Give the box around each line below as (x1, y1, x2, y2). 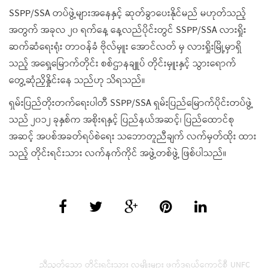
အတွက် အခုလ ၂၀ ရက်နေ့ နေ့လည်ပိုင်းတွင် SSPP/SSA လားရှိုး (9, 22, 246, 38)
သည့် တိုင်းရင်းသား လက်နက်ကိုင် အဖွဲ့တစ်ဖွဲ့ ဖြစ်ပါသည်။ (9, 145, 226, 162)
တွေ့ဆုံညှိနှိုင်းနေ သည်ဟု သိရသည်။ (9, 72, 145, 89)
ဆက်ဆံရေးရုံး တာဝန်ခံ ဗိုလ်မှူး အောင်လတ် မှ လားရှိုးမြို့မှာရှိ (9, 39, 242, 55)
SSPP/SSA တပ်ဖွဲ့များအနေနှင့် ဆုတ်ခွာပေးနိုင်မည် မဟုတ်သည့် (9, 5, 246, 22)
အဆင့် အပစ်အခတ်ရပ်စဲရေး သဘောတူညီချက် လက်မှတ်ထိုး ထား (9, 129, 257, 145)
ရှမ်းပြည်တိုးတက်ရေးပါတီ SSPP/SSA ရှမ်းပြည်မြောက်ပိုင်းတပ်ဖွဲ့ (9, 95, 253, 111)
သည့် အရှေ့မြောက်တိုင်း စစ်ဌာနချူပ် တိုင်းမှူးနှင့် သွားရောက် (9, 56, 236, 72)
